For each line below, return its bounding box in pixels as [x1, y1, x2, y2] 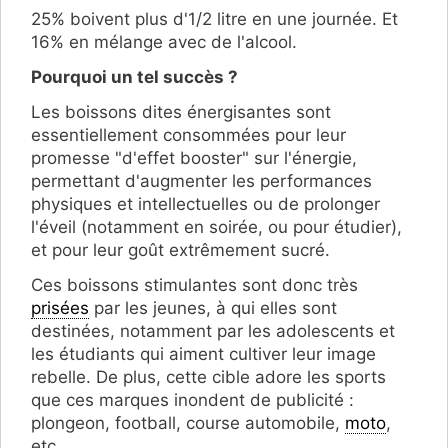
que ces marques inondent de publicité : [31, 390, 354, 411]
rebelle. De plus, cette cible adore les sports [31, 367, 386, 388]
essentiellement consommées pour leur [31, 125, 346, 146]
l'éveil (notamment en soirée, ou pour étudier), [31, 217, 402, 238]
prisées [31, 298, 89, 319]
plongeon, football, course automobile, [31, 413, 345, 434]
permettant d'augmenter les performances [31, 171, 372, 192]
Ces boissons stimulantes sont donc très [31, 275, 358, 296]
